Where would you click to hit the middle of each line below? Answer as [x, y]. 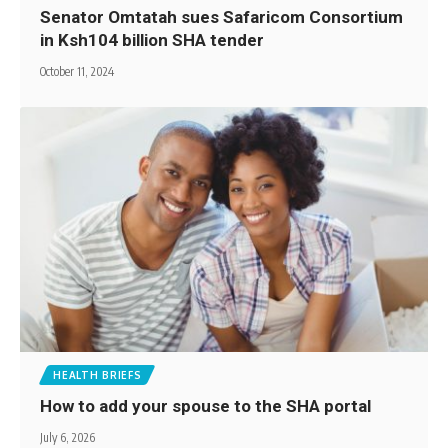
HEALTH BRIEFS [97, 374]
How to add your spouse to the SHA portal [208, 405]
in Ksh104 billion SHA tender [154, 39]
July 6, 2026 [68, 437]
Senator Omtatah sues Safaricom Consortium [222, 16]
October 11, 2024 [77, 71]
